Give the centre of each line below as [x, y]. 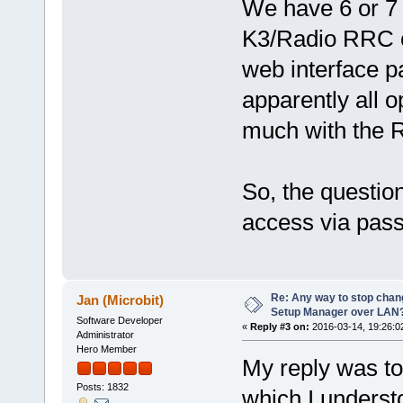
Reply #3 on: [279, 327]
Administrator [105, 334]
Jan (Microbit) [121, 300]
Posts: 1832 [102, 387]
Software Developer [119, 320]
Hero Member [106, 349]
